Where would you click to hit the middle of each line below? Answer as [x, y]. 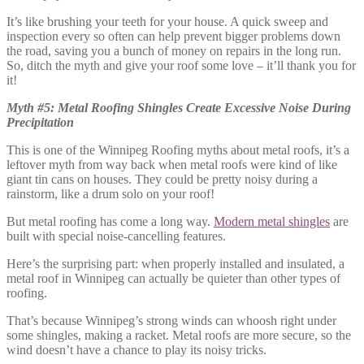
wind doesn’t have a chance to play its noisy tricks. [138, 349]
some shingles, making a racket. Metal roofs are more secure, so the [179, 335]
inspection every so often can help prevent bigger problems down [173, 36]
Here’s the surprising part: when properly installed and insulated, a [175, 263]
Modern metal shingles [272, 221]
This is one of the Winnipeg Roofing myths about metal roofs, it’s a [178, 149]
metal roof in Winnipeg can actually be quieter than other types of [173, 278]
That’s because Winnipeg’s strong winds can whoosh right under [171, 320]
